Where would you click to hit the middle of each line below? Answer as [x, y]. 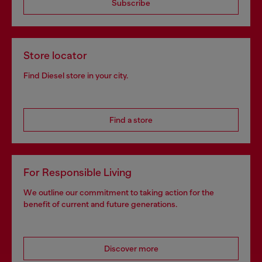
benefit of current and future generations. [100, 204]
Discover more [131, 249]
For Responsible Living [77, 173]
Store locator [55, 56]
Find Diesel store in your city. [76, 75]
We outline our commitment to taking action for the [119, 192]
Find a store [131, 120]
